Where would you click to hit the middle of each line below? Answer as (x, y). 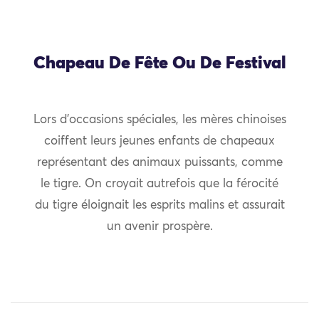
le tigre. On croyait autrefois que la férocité (159, 184)
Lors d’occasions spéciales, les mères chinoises (159, 120)
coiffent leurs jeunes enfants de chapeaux (159, 142)
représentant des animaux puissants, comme (159, 163)
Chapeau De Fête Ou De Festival (159, 64)
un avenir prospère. (159, 227)
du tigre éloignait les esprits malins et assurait (159, 206)
